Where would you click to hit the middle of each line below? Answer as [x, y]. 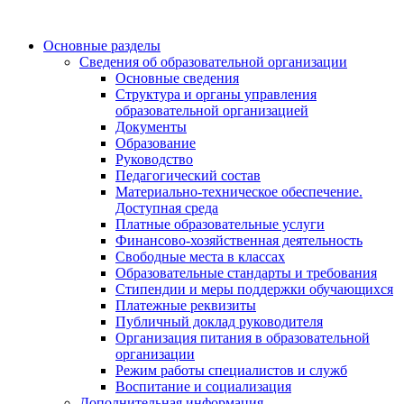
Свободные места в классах [200, 257]
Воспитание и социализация [203, 386]
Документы [151, 127]
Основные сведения [177, 78]
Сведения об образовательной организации [213, 62]
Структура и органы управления [216, 94]
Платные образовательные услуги [220, 224]
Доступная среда [167, 208]
